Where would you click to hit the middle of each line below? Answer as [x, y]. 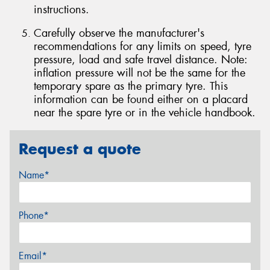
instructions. [61, 9]
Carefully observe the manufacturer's [119, 33]
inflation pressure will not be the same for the [140, 73]
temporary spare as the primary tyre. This [131, 86]
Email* [33, 256]
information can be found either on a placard [141, 100]
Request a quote [80, 149]
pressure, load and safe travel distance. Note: [141, 60]
